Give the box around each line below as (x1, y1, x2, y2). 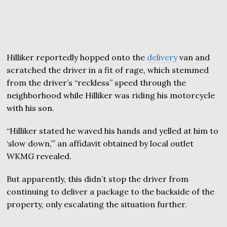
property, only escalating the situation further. (7, 199, 187, 210)
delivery (147, 52, 178, 63)
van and (177, 52, 210, 63)
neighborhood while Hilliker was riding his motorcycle (7, 90, 215, 101)
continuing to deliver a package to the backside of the (7, 186, 215, 197)
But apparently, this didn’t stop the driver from (7, 174, 189, 184)
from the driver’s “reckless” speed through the (7, 78, 186, 88)
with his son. (7, 103, 55, 113)
